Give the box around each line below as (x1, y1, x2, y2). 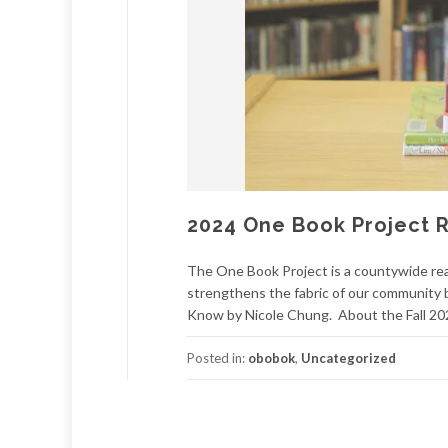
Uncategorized (301, 349, 396, 366)
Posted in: (187, 349, 248, 366)
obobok (248, 349, 295, 366)
